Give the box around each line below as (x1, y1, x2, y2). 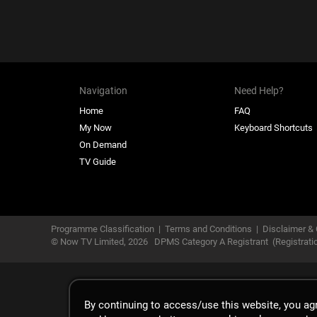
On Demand (79, 139, 127, 150)
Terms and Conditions (165, 224, 252, 234)
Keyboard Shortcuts (234, 122, 313, 133)
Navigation (79, 85, 127, 96)
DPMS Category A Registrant (154, 236, 272, 247)
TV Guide (79, 156, 116, 167)
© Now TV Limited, (51, 236, 128, 247)
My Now (79, 122, 112, 133)
